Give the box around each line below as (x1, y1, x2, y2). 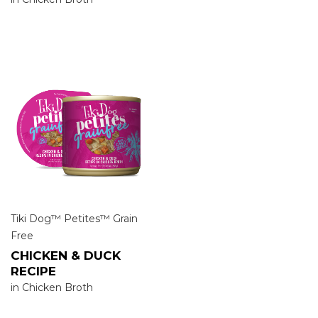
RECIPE (11, 263, 56, 278)
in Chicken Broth (11, 280, 93, 294)
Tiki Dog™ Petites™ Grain (11, 212, 138, 225)
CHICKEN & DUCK (11, 248, 121, 263)
